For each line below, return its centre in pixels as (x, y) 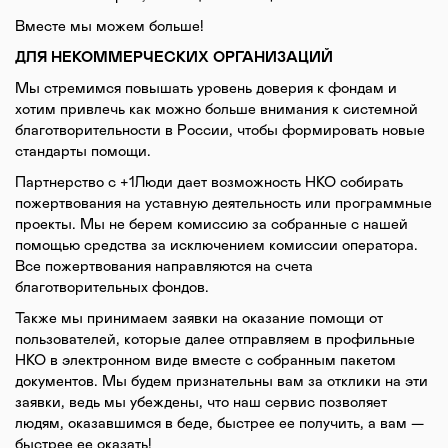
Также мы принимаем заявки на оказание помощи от (199, 318)
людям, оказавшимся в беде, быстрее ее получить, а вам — (219, 423)
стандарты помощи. (83, 151)
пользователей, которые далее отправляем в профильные (215, 339)
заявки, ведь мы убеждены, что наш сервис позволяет (201, 402)
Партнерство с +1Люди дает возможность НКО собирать (209, 182)
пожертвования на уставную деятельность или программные (223, 203)
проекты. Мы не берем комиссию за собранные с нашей (211, 224)
